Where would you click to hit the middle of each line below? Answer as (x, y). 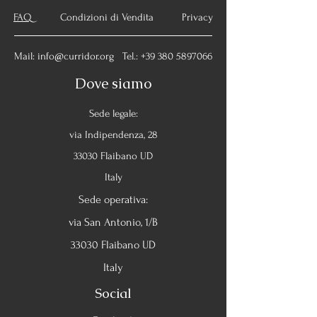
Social (113, 293)
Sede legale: (113, 114)
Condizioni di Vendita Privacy (122, 17)
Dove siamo (113, 83)
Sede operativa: (113, 200)
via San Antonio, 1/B (113, 222)
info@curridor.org (76, 56)
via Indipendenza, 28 (113, 135)
